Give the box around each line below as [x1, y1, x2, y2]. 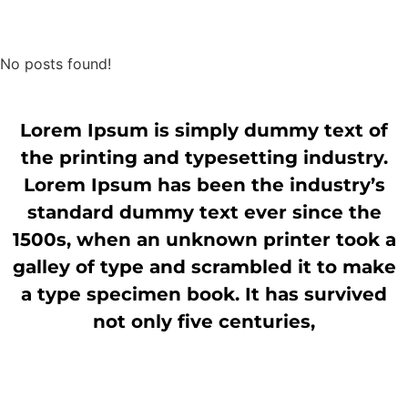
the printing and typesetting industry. [20, 147, 388, 169]
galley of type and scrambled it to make [12, 256, 396, 279]
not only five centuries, [93, 311, 315, 333]
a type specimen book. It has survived [21, 283, 387, 306]
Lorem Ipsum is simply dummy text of [20, 119, 388, 142]
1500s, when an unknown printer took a [12, 229, 396, 251]
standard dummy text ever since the [26, 201, 382, 224]
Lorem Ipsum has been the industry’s [23, 174, 385, 197]
